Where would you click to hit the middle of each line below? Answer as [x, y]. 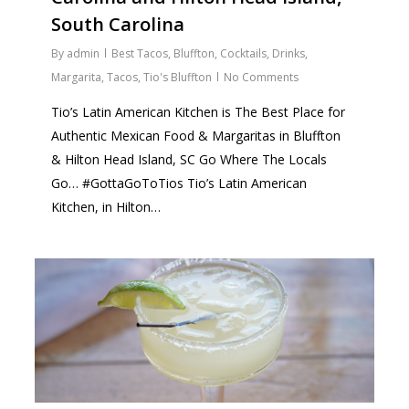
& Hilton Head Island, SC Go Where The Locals [189, 160]
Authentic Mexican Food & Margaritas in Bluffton [196, 136]
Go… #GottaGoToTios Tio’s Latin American [179, 184]
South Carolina [118, 25]
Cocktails [244, 54]
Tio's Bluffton [178, 78]
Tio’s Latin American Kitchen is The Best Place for [199, 112]
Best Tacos [140, 54]
